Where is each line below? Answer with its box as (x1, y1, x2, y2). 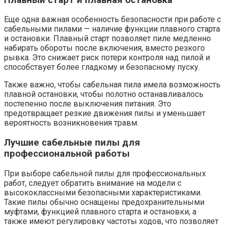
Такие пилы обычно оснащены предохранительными (4, 197, 204, 207)
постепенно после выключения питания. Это (4, 99, 171, 109)
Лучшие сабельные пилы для (4, 137, 140, 149)
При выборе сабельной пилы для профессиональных (4, 168, 206, 178)
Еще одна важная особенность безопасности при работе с (4, 15, 221, 25)
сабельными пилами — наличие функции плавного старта (4, 24, 220, 34)
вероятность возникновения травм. (4, 118, 139, 128)
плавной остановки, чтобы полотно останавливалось (4, 89, 203, 99)
